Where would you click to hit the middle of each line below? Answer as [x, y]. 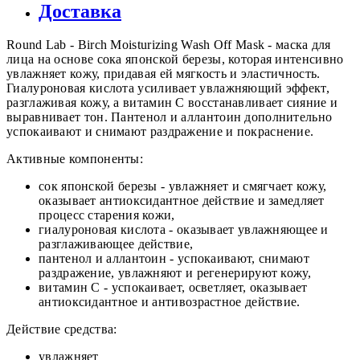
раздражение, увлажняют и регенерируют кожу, [175, 273]
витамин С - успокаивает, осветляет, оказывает [173, 288]
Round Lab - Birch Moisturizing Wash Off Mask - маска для [169, 45]
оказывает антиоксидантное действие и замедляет [182, 201]
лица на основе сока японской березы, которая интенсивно [175, 59]
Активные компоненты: [75, 159]
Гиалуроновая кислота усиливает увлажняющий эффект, [168, 88]
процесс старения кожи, [107, 215]
